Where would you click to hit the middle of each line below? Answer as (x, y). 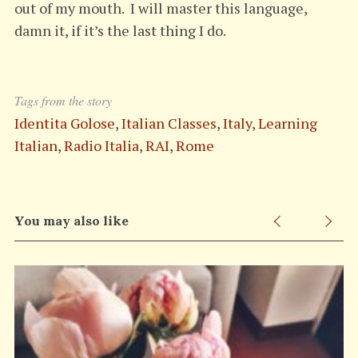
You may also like (71, 220)
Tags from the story (63, 100)
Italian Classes (169, 123)
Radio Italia (101, 145)
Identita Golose (64, 123)
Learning (287, 123)
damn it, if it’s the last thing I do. (120, 30)
